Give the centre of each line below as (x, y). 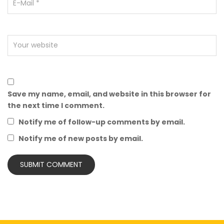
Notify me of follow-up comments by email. (102, 122)
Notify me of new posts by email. (81, 138)
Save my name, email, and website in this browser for (109, 94)
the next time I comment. (56, 105)
